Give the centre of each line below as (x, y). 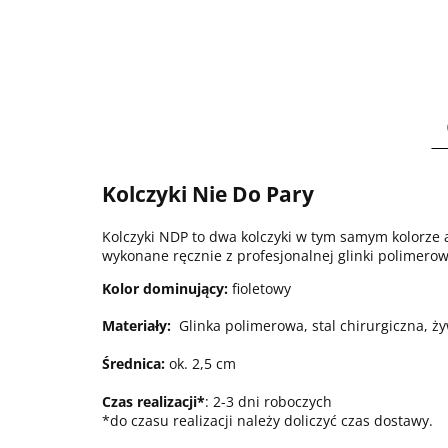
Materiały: (136, 325)
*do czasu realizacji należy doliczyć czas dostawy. (267, 420)
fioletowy (259, 288)
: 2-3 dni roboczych (268, 401)
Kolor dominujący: (165, 288)
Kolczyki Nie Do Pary (208, 194)
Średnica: (133, 363)
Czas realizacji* (153, 401)
